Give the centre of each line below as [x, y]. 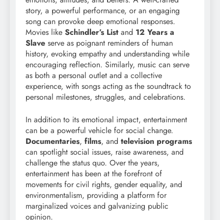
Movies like [45, 32]
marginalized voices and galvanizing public [97, 206]
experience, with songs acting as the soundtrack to [108, 86]
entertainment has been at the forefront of [94, 173]
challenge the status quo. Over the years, [93, 163]
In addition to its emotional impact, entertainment [106, 119]
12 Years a [155, 32]
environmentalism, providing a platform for [96, 195]
